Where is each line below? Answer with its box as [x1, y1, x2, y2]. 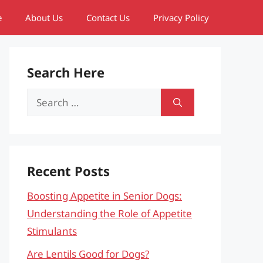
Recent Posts [27, 162, 110, 180]
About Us [25, 12, 63, 23]
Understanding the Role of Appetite [27, 207, 192, 220]
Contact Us [86, 12, 130, 23]
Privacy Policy [153, 12, 209, 23]
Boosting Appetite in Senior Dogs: [27, 189, 182, 203]
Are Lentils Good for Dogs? [27, 247, 149, 261]
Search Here [27, 63, 104, 81]
